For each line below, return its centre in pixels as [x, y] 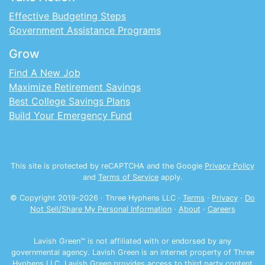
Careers [221, 209]
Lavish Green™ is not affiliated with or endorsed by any [132, 241]
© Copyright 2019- [45, 198]
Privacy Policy [230, 166]
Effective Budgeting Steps [67, 16]
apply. [170, 177]
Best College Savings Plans [70, 101]
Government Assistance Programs [85, 30]
